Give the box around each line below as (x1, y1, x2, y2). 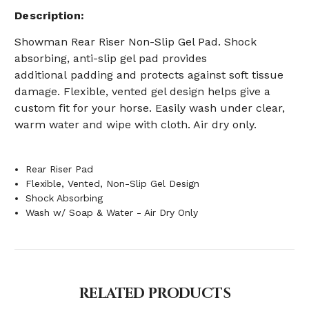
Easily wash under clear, (155, 101, 285, 114)
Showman (14, 34, 71, 48)
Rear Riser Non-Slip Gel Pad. (71, 34, 224, 48)
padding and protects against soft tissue (70, 68, 283, 81)
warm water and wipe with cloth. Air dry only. (14, 117, 260, 131)
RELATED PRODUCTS (79, 283, 230, 303)
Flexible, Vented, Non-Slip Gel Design (26, 177, 200, 189)
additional (14, 68, 70, 81)
